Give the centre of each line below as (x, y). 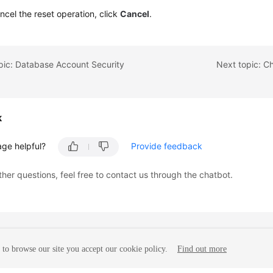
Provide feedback (167, 146)
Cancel (135, 14)
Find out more (202, 249)
